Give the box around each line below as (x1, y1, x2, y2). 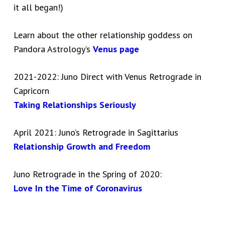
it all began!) (13, 2, 63, 14)
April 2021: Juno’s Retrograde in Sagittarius (13, 127, 178, 139)
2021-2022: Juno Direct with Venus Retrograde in (13, 71, 201, 83)
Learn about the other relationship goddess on (13, 29, 192, 41)
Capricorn (13, 85, 49, 97)
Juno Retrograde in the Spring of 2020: (13, 168, 162, 180)
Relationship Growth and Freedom (13, 141, 150, 153)
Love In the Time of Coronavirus (13, 182, 142, 194)
